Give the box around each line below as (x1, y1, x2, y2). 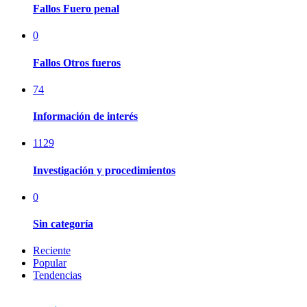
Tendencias (33, 269, 82, 282)
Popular (33, 257, 66, 269)
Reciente (33, 245, 71, 257)
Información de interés (33, 110, 138, 123)
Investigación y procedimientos (33, 164, 175, 176)
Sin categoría (33, 218, 93, 230)
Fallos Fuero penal (33, 3, 119, 15)
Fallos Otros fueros (33, 56, 121, 69)
